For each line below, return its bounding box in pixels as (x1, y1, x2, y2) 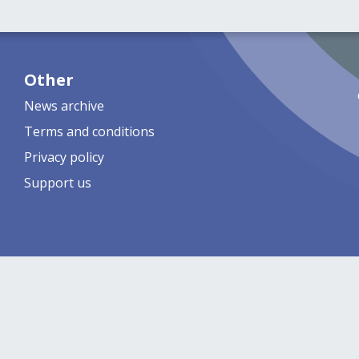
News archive (23, 97, 104, 115)
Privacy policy (23, 148, 104, 166)
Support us (23, 174, 91, 192)
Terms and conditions (23, 123, 155, 140)
